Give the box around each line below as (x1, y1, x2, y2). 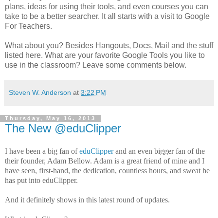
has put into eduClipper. (5, 176, 78, 185)
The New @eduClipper (5, 121, 121, 135)
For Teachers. (5, 21, 52, 30)
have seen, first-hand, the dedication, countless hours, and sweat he (5, 166, 210, 175)
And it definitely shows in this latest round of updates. (5, 196, 170, 204)
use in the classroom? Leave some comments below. (5, 60, 188, 69)
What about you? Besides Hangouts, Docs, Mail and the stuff (5, 41, 213, 50)
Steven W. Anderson (9, 88, 71, 96)
